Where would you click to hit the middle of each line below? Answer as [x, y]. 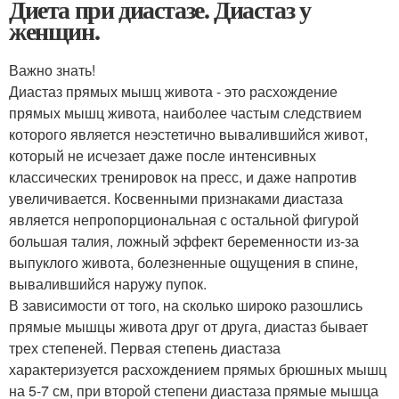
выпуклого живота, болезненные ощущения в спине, [183, 262]
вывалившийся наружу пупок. [108, 284]
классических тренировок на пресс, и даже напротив [183, 177]
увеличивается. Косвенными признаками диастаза [176, 198]
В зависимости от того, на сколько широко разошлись [186, 305]
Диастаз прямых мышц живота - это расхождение [173, 91]
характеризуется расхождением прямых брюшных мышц [198, 369]
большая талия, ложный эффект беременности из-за [184, 241]
